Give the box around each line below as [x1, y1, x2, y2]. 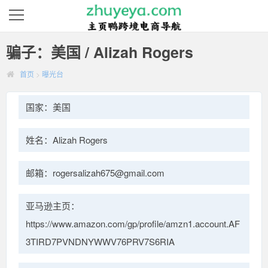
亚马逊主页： [26, 199, 80, 212]
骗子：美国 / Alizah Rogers [6, 41, 193, 63]
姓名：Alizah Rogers [26, 133, 108, 146]
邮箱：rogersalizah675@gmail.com [26, 166, 165, 179]
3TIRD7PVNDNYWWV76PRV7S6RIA [26, 235, 175, 248]
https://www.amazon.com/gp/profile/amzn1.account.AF [26, 217, 240, 230]
